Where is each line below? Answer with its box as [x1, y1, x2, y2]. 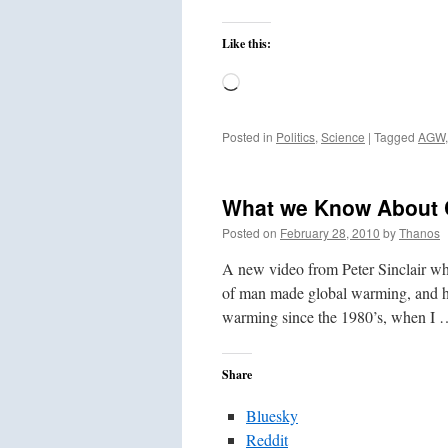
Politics [276, 128, 315, 145]
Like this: [222, 35, 271, 52]
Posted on [222, 224, 277, 241]
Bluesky [246, 405, 298, 426]
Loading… [239, 73, 308, 94]
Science [321, 128, 365, 145]
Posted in [222, 128, 273, 145]
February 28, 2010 [280, 224, 380, 241]
